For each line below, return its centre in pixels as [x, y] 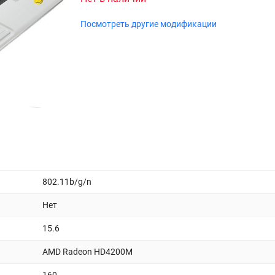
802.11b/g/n [67, 182]
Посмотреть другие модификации [149, 24]
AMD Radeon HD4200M [87, 252]
